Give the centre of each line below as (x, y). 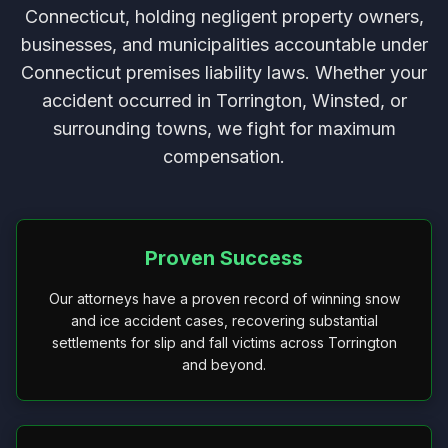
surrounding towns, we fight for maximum (224, 128)
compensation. (224, 156)
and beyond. (224, 364)
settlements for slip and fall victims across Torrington (224, 342)
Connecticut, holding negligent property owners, (224, 16)
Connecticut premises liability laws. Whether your (224, 72)
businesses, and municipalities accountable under (224, 44)
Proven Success (224, 258)
